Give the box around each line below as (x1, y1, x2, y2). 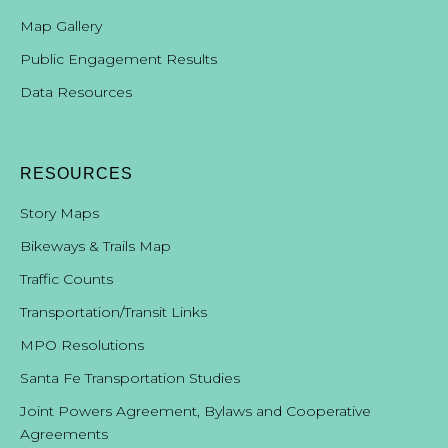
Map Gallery (20, 17, 102, 36)
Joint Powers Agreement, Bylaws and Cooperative (20, 402, 371, 421)
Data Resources (20, 83, 132, 102)
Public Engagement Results (20, 50, 217, 69)
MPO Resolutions (20, 336, 144, 355)
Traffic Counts (20, 270, 113, 289)
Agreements (20, 425, 108, 444)
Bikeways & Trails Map (20, 237, 171, 256)
